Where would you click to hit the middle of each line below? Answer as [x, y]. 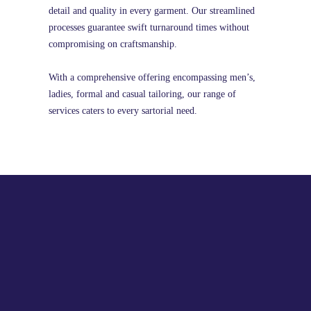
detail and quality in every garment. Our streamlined [152, 11]
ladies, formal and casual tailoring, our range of [142, 94]
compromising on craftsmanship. [120, 44]
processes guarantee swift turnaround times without [149, 27]
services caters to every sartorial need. [123, 111]
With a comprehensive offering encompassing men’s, [152, 77]
